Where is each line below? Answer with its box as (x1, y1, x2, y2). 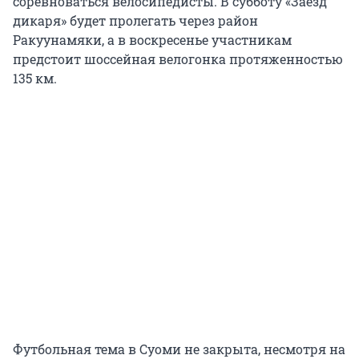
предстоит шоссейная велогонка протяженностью (13, 50, 343, 67)
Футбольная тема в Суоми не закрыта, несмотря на (13, 340, 345, 357)
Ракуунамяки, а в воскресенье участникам (13, 30, 292, 48)
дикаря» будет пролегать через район (13, 11, 258, 29)
